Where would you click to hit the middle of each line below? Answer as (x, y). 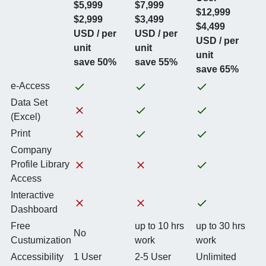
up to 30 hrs (221, 226)
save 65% (217, 69)
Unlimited (216, 257)
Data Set (29, 102)
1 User (88, 257)
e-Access (30, 86)
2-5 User (153, 257)
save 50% (95, 62)
